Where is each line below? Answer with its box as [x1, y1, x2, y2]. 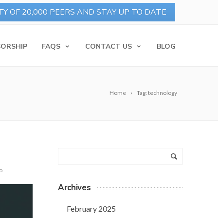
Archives [58, 182, 91, 193]
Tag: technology [137, 89, 177, 96]
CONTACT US [85, 42, 132, 51]
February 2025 [67, 204, 116, 213]
